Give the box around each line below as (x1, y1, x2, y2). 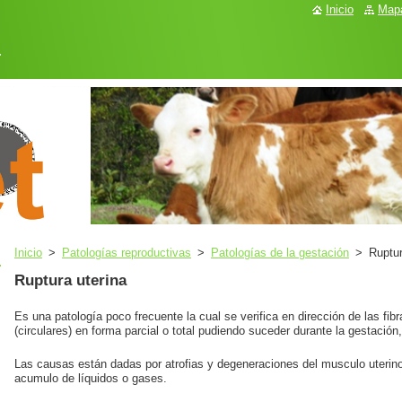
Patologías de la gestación (211, 246, 349, 259)
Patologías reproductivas (62, 246, 191, 259)
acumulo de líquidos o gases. (14, 372, 167, 385)
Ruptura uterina (14, 272, 127, 289)
